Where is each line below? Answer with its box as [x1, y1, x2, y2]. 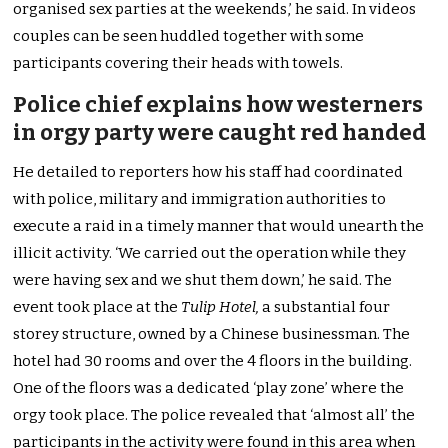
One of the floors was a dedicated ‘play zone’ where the [13, 378, 405, 397]
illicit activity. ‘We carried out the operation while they [13, 243, 407, 262]
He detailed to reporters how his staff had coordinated [13, 162, 404, 181]
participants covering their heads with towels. [13, 53, 344, 72]
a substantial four [259, 297, 391, 316]
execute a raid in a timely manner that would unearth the [13, 216, 425, 235]
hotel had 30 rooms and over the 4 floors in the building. [13, 351, 413, 370]
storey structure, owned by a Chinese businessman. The [13, 324, 411, 343]
